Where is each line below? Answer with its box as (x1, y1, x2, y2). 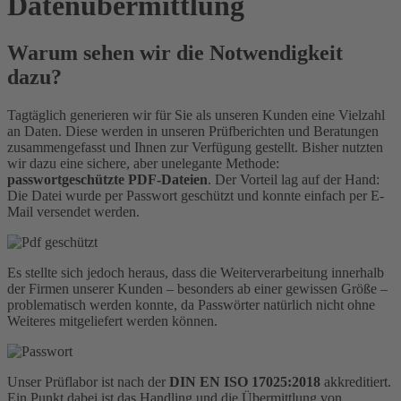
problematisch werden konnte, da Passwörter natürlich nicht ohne (7, 296, 375, 312)
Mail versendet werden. (7, 203, 140, 219)
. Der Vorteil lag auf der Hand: (208, 171, 380, 187)
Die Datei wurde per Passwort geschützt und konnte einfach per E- (7, 187, 384, 203)
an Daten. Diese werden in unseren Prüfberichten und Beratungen (7, 123, 379, 139)
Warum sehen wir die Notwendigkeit (7, 41, 343, 65)
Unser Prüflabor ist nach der (7, 373, 169, 389)
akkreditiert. (320, 373, 391, 389)
